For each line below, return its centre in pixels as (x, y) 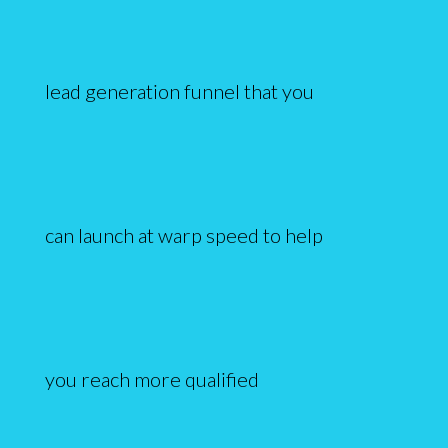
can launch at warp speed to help (183, 234)
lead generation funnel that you (179, 90)
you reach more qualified (151, 378)
